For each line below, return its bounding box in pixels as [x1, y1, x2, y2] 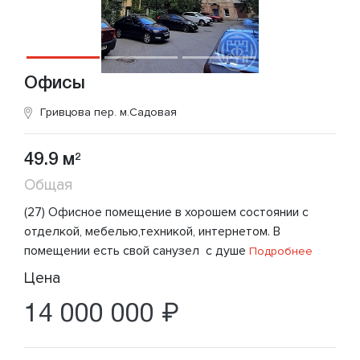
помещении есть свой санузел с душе [24, 242, 246, 259]
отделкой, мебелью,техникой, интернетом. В [24, 223, 280, 239]
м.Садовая [120, 104, 177, 119]
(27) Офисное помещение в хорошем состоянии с [24, 203, 309, 220]
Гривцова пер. [40, 104, 120, 119]
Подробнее [246, 243, 313, 258]
